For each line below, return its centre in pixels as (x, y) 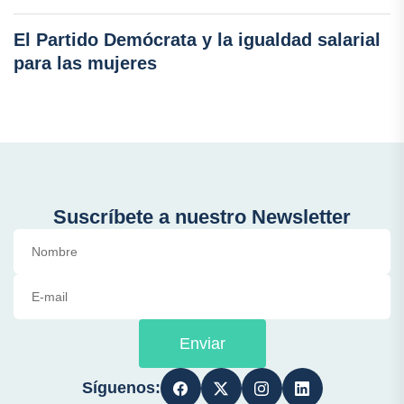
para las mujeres (85, 64)
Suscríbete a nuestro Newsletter (202, 217)
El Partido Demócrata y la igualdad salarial (197, 40)
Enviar (202, 344)
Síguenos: (121, 388)
